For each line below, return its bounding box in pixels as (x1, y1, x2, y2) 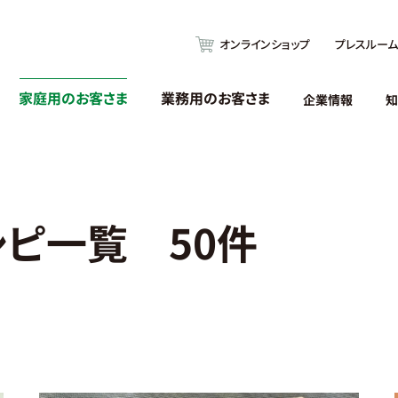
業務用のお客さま (161, 87, 270, 108)
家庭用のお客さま (19, 87, 128, 108)
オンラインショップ (219, 36, 310, 52)
